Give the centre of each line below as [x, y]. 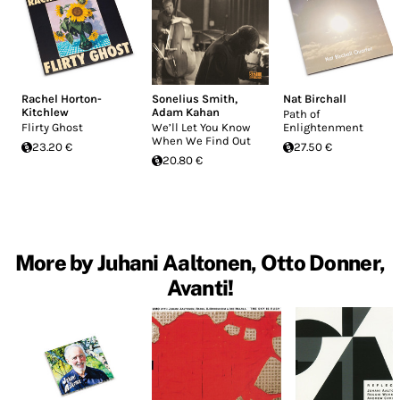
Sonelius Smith [194, 99]
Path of [301, 114]
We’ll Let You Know [201, 128]
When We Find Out [202, 141]
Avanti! [200, 288]
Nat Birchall [314, 99]
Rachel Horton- [62, 99]
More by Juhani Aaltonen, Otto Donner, [200, 263]
